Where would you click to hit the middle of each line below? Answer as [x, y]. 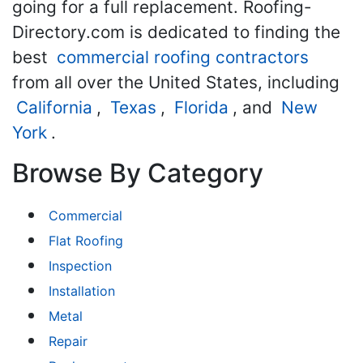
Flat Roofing [86, 241]
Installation [82, 291]
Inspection [80, 266]
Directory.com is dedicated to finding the [176, 32]
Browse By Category [138, 173]
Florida [201, 107]
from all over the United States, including [176, 82]
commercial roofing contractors [183, 57]
